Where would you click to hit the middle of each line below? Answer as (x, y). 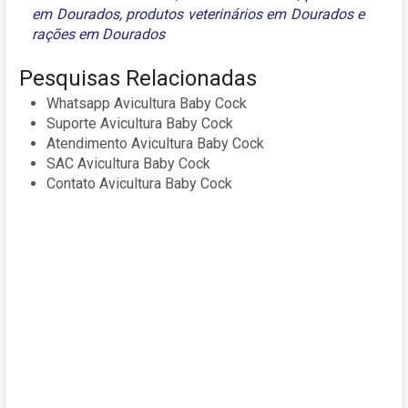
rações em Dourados (98, 35)
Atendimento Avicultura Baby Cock (155, 144)
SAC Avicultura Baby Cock (128, 164)
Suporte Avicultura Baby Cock (140, 124)
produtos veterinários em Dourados (240, 15)
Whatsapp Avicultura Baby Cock (147, 104)
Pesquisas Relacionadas (138, 79)
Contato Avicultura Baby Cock (139, 184)
